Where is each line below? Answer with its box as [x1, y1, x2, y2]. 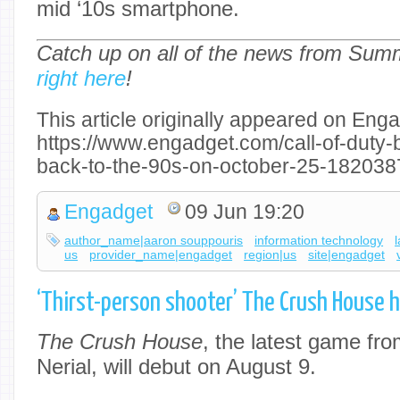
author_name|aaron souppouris [64, 233, 244, 248]
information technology [254, 233, 384, 248]
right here [37, 65, 126, 90]
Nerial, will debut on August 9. [37, 354, 322, 379]
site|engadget [308, 247, 386, 262]
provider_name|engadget [89, 247, 233, 262]
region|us [244, 247, 297, 262]
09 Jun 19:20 [185, 201, 305, 224]
